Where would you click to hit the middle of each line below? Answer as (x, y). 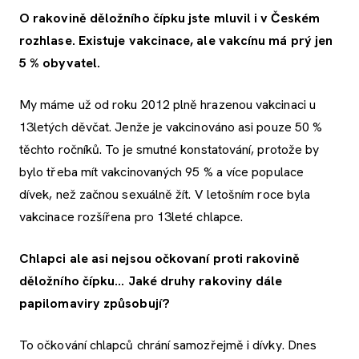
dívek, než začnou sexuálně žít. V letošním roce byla (165, 194)
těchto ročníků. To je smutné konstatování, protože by (169, 149)
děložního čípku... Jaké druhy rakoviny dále (151, 280)
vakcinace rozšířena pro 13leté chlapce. (138, 216)
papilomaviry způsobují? (95, 303)
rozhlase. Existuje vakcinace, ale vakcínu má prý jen (176, 40)
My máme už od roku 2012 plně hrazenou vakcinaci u (167, 104)
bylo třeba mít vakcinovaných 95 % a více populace (161, 171)
